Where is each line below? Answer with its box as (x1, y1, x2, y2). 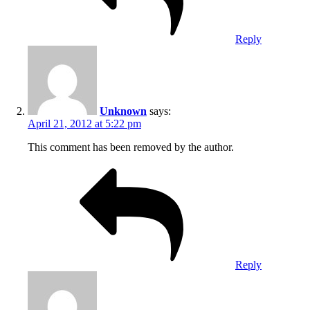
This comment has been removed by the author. (28, 140, 234, 153)
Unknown (100, 104, 147, 117)
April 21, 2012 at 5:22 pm (28, 117, 141, 129)
